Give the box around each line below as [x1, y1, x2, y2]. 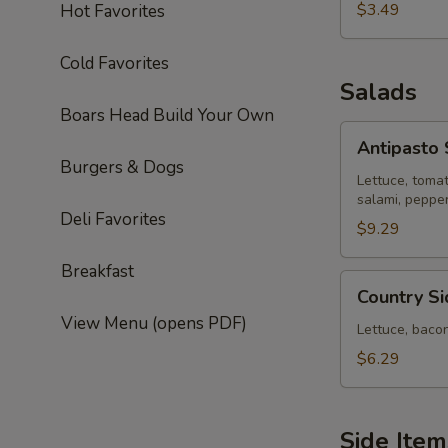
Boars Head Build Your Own [60, 104, 274, 127]
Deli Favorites [60, 208, 166, 231]
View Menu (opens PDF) [57, 312, 248, 335]
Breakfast [57, 260, 135, 283]
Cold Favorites [60, 52, 169, 75]
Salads [340, 76, 417, 108]
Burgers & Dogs [60, 156, 184, 179]
